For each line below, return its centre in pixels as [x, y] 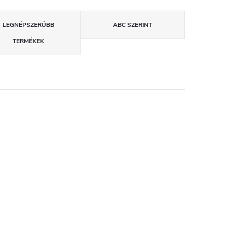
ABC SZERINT [133, 25]
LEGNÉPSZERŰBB [28, 25]
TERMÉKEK [28, 41]
